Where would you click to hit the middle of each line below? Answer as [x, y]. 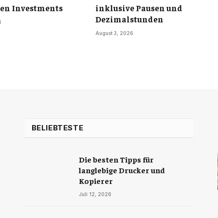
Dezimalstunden [129, 19]
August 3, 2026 [114, 33]
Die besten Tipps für [116, 159]
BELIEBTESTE [57, 128]
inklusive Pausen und [139, 8]
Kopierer [96, 181]
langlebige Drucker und [122, 170]
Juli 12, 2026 [95, 194]
